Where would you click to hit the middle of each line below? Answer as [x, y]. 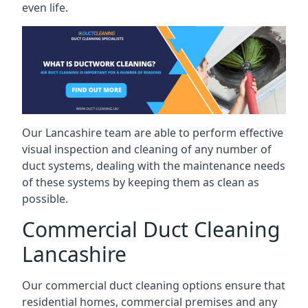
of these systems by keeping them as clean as [141, 182]
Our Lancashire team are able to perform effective [153, 132]
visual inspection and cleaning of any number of [147, 149]
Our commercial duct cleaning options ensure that [154, 285]
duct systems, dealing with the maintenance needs [154, 165]
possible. [45, 198]
